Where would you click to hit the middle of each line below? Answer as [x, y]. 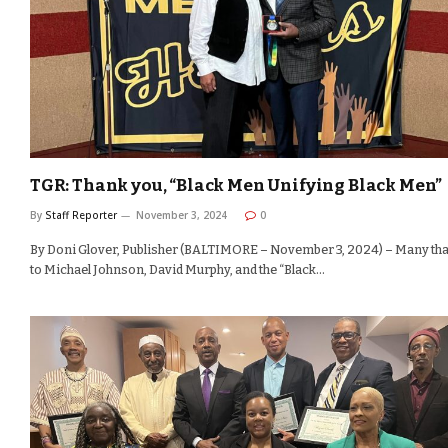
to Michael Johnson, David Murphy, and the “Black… [177, 270]
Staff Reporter [81, 215]
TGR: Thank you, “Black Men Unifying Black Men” [236, 186]
